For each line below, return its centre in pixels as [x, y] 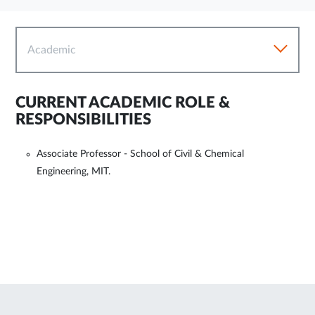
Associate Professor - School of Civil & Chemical [140, 154]
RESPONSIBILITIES [83, 120]
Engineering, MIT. [73, 172]
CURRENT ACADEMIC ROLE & [123, 103]
